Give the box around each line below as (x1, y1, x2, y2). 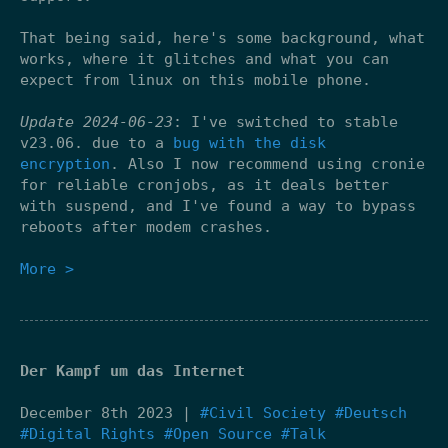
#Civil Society (200, 403, 326, 422)
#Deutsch (335, 403, 407, 422)
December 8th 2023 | (20, 403, 200, 422)
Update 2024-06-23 (20, 112, 173, 131)
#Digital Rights (20, 424, 155, 443)
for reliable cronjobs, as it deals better (20, 175, 389, 194)
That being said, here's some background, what (20, 28, 425, 47)
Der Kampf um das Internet (20, 361, 245, 380)
